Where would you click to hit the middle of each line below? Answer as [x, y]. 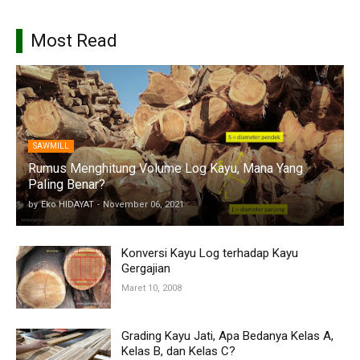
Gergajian [146, 268]
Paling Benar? [67, 184]
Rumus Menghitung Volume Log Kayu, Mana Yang [166, 168]
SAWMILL [51, 145]
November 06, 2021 [143, 204]
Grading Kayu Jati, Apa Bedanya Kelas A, [227, 335]
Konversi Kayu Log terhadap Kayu [210, 253]
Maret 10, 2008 [151, 288]
